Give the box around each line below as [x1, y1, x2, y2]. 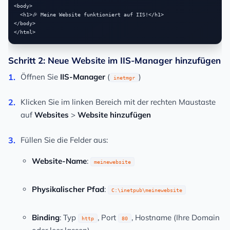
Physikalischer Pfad [32, 184, 104, 195]
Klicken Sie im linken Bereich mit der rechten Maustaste [21, 97, 216, 107]
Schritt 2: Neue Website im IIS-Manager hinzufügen [8, 55, 221, 66]
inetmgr [113, 74, 135, 81]
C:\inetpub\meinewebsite [111, 187, 182, 194]
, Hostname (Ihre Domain [131, 213, 220, 223]
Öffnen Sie [21, 72, 60, 82]
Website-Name [32, 156, 87, 166]
